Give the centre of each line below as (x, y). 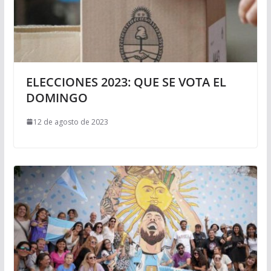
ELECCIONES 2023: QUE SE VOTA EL (126, 82)
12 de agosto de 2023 (70, 122)
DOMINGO (57, 97)
